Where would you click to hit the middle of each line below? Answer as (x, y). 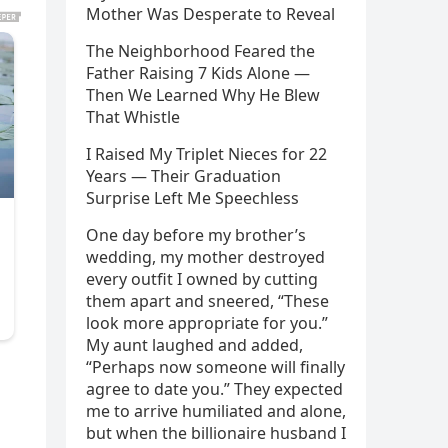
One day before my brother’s (196, 235)
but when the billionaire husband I (216, 433)
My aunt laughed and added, (194, 345)
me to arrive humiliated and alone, (216, 411)
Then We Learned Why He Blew (203, 95)
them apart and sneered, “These (207, 301)
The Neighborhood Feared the (200, 51)
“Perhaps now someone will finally (215, 367)
